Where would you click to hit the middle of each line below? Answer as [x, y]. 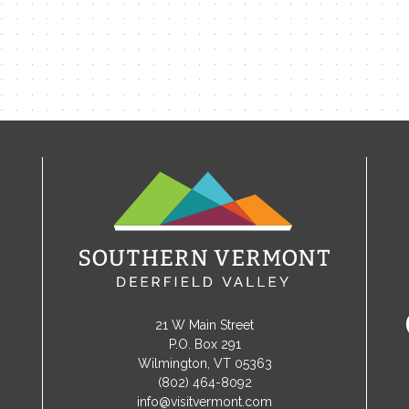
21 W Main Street [204, 325]
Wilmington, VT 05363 [204, 363]
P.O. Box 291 [204, 344]
